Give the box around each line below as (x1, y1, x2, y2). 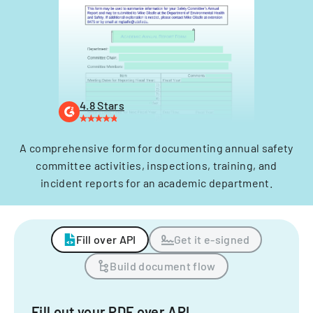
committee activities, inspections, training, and (36, 159, 277, 172)
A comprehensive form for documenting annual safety (20, 141, 293, 154)
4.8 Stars (80, 99, 124, 112)
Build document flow (110, 259, 216, 272)
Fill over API (75, 233, 136, 246)
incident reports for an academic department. (40, 176, 273, 189)
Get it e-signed (173, 233, 250, 246)
